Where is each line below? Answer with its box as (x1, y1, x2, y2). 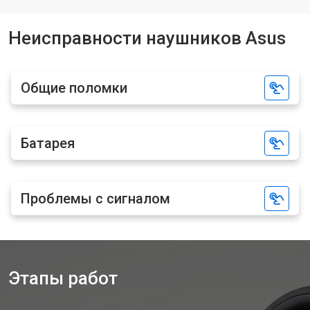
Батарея (21, 135, 75, 152)
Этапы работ (8, 268, 118, 289)
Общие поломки (21, 80, 127, 96)
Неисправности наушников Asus (8, 28, 286, 48)
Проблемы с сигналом (21, 190, 170, 207)
